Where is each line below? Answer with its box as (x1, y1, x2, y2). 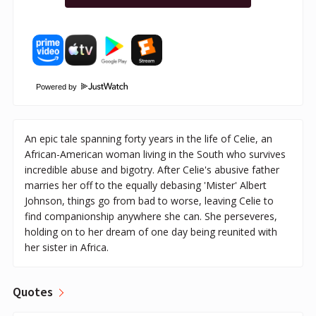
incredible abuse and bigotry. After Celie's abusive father (25, 162, 279, 176)
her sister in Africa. (25, 240, 109, 254)
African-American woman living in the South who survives (25, 147, 286, 161)
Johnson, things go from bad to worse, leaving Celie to (25, 193, 274, 207)
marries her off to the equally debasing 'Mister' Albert (25, 178, 267, 192)
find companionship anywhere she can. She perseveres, (25, 209, 277, 223)
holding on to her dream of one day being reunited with (25, 224, 277, 238)
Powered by (36, 82, 79, 91)
